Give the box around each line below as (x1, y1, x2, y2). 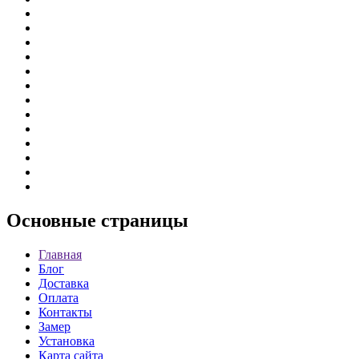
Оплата (38, 291, 79, 305)
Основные (6, 210, 96, 232)
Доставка (38, 276, 89, 291)
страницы (96, 210, 188, 232)
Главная (38, 248, 82, 262)
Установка (38, 334, 95, 349)
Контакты (38, 305, 92, 320)
